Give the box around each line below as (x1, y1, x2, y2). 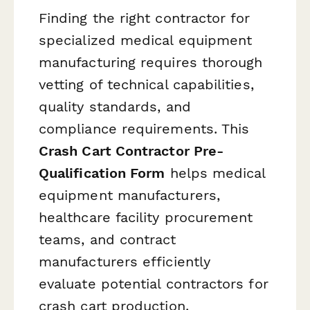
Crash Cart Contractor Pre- (39, 143, 224, 160)
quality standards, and (39, 98, 191, 116)
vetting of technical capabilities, (39, 76, 254, 93)
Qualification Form (39, 165, 165, 182)
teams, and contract (39, 231, 176, 248)
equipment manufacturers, (39, 187, 220, 204)
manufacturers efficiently (39, 253, 211, 271)
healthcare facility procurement (39, 209, 253, 226)
